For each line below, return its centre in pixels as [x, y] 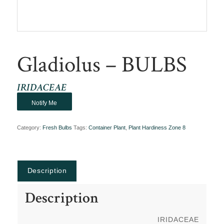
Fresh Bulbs [57, 127]
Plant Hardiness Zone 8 [157, 127]
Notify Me [44, 103]
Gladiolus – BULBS [102, 63]
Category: [29, 127]
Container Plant [107, 127]
